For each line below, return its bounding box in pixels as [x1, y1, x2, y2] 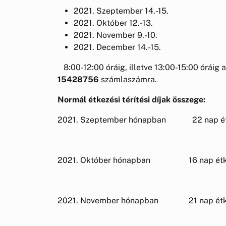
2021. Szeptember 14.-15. [74, 6, 203, 16]
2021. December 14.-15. [74, 42, 161, 52]
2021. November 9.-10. [74, 30, 186, 40]
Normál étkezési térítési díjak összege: [58, 94, 205, 104]
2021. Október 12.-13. [74, 18, 181, 28]
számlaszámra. [99, 74, 171, 84]
